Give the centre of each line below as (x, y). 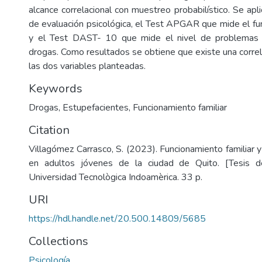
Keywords (56, 89)
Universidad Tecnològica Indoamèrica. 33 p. (116, 177)
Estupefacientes (96, 108)
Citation (49, 130)
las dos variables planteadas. (87, 66)
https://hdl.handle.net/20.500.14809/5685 (117, 219)
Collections (58, 241)
